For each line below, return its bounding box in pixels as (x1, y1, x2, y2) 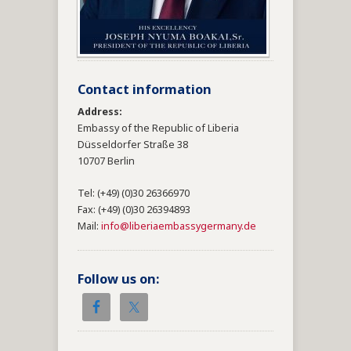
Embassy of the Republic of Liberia (78, 122, 239, 136)
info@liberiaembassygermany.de (101, 220, 256, 234)
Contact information (78, 81, 212, 100)
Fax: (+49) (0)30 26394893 (78, 204, 190, 218)
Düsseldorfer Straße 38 (78, 139, 188, 153)
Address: (78, 106, 122, 120)
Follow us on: (78, 270, 159, 289)
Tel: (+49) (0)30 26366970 (78, 187, 190, 201)
